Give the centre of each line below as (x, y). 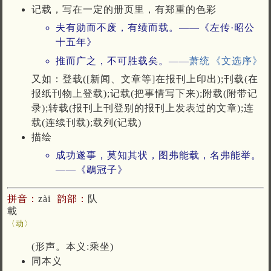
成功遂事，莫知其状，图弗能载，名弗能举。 (158, 155)
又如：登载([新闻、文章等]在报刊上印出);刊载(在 (145, 79)
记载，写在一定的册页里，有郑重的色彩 (124, 9)
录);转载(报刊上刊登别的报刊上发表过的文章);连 (143, 108)
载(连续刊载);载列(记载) (87, 122)
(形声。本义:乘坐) (73, 246)
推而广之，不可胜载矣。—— (122, 60)
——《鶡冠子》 (92, 170)
